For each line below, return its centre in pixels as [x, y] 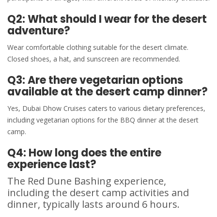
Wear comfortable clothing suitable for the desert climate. [98, 47]
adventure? [39, 31]
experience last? [52, 165]
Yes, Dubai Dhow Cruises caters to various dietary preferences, [106, 108]
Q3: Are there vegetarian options [95, 80]
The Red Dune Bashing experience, [87, 181]
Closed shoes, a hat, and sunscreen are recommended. [94, 59]
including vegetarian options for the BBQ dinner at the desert [103, 120]
